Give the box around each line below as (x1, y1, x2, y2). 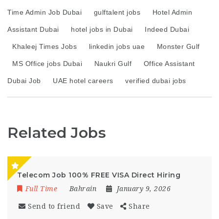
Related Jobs (7, 124, 106, 142)
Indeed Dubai (145, 25, 189, 33)
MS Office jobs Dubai (12, 60, 82, 67)
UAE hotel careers (53, 77, 113, 85)
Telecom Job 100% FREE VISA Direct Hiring (17, 171, 180, 179)
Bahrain (69, 185, 96, 193)
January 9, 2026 (116, 185, 171, 193)
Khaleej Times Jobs (12, 43, 77, 50)
